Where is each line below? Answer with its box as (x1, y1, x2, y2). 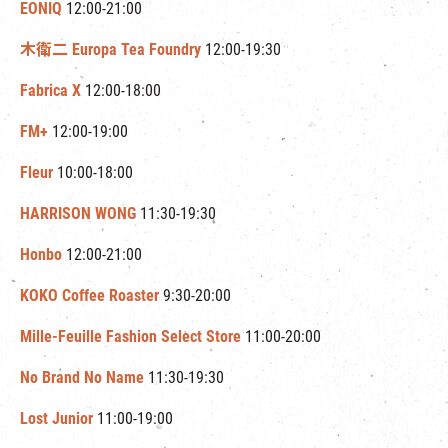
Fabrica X (20, 81, 81, 100)
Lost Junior (20, 409, 93, 428)
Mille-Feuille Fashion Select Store (20, 327, 241, 346)
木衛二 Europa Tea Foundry (20, 40, 201, 59)
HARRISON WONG (20, 204, 136, 223)
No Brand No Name (20, 368, 144, 387)
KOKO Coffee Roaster (20, 286, 159, 305)
